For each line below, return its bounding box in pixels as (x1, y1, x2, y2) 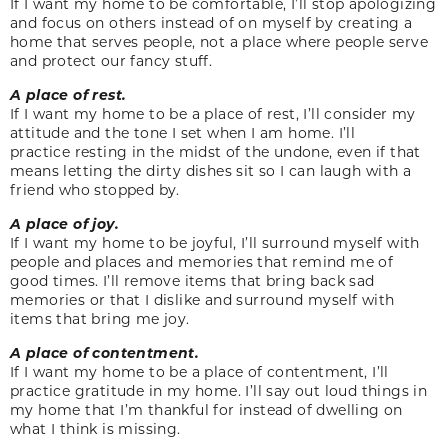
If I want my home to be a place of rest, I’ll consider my (10, 103, 416, 123)
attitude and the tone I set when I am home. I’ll (10, 122, 356, 142)
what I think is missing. (10, 418, 181, 438)
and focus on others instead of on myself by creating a (10, 12, 413, 32)
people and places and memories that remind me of (10, 251, 394, 271)
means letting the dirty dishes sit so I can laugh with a (10, 160, 412, 180)
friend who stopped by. (10, 179, 180, 199)
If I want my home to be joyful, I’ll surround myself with (10, 232, 420, 252)
